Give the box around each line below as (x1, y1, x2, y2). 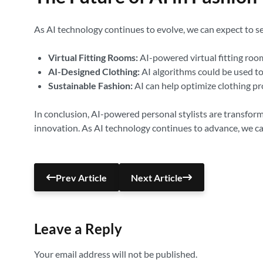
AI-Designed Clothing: (48, 66, 140, 77)
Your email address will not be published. (34, 248, 197, 259)
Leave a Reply (34, 220, 122, 237)
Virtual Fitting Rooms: (48, 52, 138, 63)
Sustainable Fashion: (48, 80, 133, 91)
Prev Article (55, 171, 107, 183)
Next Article (131, 171, 183, 183)
